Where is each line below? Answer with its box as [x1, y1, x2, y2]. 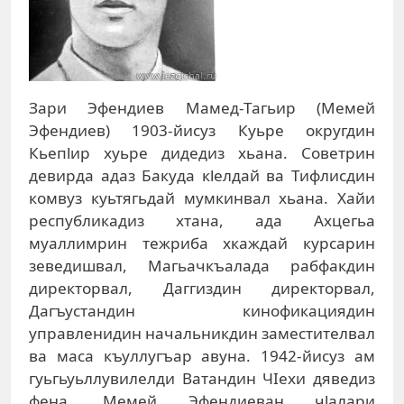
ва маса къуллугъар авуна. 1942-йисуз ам [29, 345, 375, 367]
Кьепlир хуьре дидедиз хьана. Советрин [29, 142, 375, 164]
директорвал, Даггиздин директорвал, [29, 278, 375, 299]
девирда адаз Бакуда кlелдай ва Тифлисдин [29, 165, 375, 187]
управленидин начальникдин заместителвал [29, 323, 375, 344]
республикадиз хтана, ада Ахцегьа [29, 210, 375, 232]
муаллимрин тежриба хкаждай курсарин [29, 233, 375, 254]
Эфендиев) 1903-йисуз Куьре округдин [29, 120, 375, 142]
